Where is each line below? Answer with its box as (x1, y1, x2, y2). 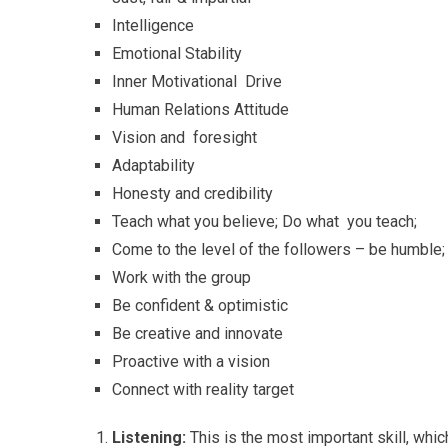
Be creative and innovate (112, 323, 283, 343)
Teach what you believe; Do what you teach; (112, 211, 417, 231)
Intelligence (112, 15, 194, 35)
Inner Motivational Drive (112, 71, 282, 91)
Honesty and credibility (112, 183, 273, 203)
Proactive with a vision (112, 351, 270, 371)
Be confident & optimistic (112, 295, 288, 315)
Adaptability (112, 155, 195, 175)
